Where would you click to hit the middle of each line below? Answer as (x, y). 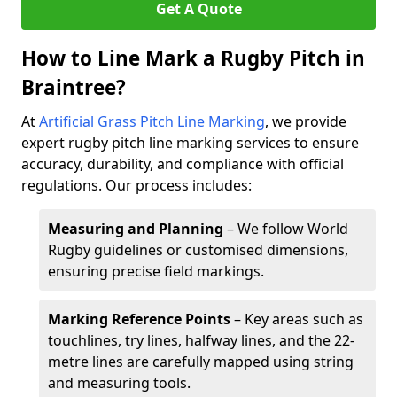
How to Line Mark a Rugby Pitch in (193, 58)
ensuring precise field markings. (156, 271)
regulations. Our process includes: (136, 185)
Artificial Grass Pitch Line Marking (152, 121)
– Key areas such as (297, 319)
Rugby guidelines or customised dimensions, (198, 250)
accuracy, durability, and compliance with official (183, 164)
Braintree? (74, 87)
